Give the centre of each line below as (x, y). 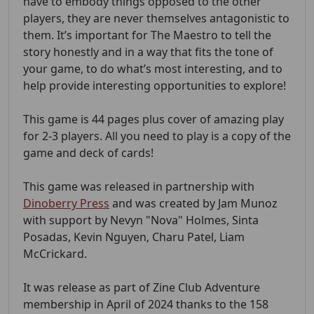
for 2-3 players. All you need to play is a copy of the (157, 136)
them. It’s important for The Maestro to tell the (147, 35)
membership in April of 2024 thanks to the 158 (146, 305)
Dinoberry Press (66, 204)
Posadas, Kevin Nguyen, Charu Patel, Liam (134, 237)
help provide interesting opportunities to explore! (155, 86)
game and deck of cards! (88, 153)
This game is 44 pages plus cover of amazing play (153, 120)
